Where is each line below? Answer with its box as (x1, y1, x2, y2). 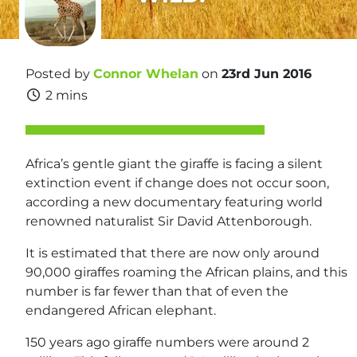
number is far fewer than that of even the (25, 284, 288, 299)
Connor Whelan (93, 66, 198, 81)
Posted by (25, 66, 93, 81)
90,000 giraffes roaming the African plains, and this (25, 265, 347, 280)
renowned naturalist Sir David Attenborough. (25, 214, 312, 229)
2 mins (45, 88, 88, 103)
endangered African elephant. (25, 303, 216, 318)
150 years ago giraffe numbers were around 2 (25, 335, 309, 350)
